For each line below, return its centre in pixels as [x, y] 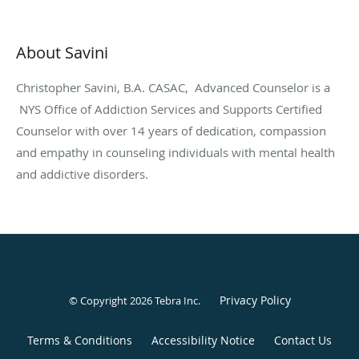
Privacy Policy [255, 300]
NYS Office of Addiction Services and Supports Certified [169, 109]
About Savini [62, 52]
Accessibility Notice [203, 340]
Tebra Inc [176, 300]
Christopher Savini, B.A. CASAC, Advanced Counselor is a [173, 87]
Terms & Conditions [80, 340]
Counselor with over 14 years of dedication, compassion [171, 130]
